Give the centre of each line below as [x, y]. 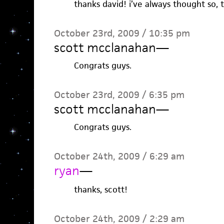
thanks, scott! [100, 189]
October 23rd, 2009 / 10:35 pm [122, 33]
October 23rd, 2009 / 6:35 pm [119, 95]
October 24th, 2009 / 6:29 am [119, 156]
